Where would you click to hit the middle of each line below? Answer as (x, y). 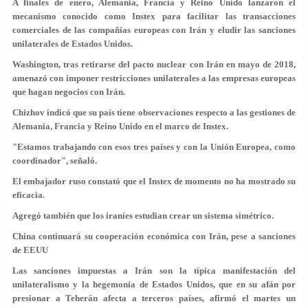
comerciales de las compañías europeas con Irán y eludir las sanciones (154, 30)
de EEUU (30, 250)
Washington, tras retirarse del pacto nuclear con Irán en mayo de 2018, (154, 64)
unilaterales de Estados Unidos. (73, 44)
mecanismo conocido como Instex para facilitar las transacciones (154, 16)
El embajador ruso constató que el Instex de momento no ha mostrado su (154, 181)
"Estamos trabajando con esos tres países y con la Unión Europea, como (154, 147)
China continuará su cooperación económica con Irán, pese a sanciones (154, 236)
